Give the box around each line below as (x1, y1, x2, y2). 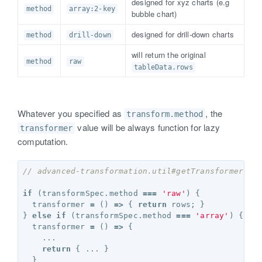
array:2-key (69, 5, 116, 13)
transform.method (126, 109, 204, 119)
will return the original (132, 49, 206, 60)
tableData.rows (134, 63, 193, 71)
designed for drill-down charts (132, 29, 234, 40)
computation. (18, 135, 68, 147)
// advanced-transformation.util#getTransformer (23, 167, 244, 175)
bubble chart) (132, 8, 177, 19)
